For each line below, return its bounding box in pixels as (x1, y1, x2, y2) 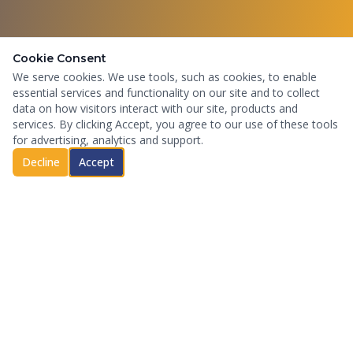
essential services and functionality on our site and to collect (13, 85, 320, 100)
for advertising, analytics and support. (13, 132, 203, 147)
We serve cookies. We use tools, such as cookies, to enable (13, 69, 317, 84)
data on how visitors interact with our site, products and (13, 101, 298, 116)
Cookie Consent (13, 51, 106, 65)
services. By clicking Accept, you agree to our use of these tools (13, 117, 338, 132)
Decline (22, 154, 60, 169)
